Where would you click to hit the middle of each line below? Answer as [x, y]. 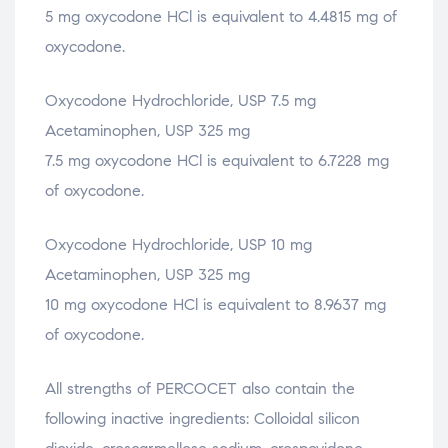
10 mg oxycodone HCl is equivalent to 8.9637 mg [215, 304]
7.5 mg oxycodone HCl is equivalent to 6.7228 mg [217, 160]
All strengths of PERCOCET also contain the [200, 388]
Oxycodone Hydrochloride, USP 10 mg [178, 244]
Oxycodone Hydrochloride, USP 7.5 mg [180, 100]
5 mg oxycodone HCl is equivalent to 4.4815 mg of [221, 16]
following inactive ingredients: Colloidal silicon [202, 418]
